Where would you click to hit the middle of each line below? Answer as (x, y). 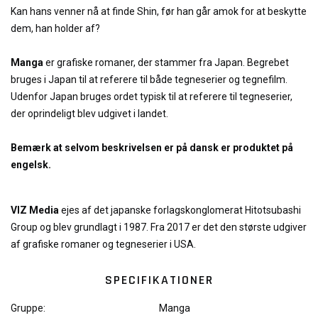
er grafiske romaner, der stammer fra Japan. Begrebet (166, 63)
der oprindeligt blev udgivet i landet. (89, 114)
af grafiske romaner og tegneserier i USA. (103, 245)
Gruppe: (28, 308)
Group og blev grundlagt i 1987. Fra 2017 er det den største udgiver (159, 227)
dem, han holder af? (55, 29)
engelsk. (31, 165)
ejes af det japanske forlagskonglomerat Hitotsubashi (180, 210)
